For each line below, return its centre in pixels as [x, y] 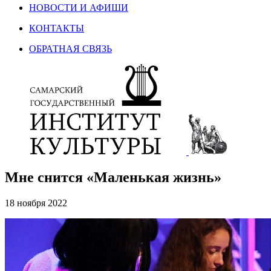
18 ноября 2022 [36, 203]
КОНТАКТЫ [57, 28]
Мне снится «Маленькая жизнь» [113, 177]
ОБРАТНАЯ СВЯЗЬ [70, 49]
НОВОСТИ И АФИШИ [79, 8]
